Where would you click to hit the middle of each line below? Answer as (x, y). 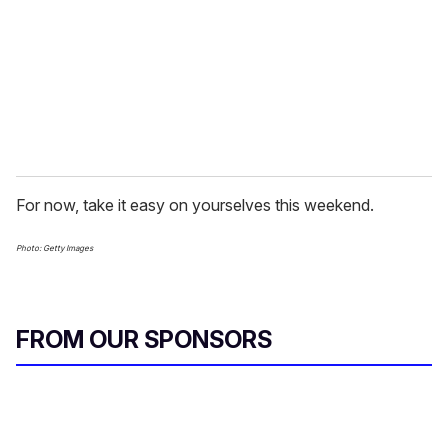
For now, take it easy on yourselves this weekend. (195, 205)
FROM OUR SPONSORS (144, 340)
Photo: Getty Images (54, 248)
